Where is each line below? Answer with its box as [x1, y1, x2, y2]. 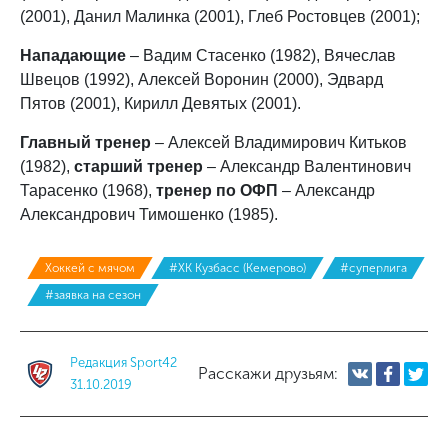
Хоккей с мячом [45, 260, 135, 275]
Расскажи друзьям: [198, 363, 338, 383]
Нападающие [20, 46, 126, 64]
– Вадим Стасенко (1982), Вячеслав [126, 46, 396, 64]
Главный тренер [20, 133, 151, 151]
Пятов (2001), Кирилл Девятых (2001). [20, 94, 301, 112]
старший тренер [74, 157, 203, 175]
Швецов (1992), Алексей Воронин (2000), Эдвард [20, 70, 383, 88]
